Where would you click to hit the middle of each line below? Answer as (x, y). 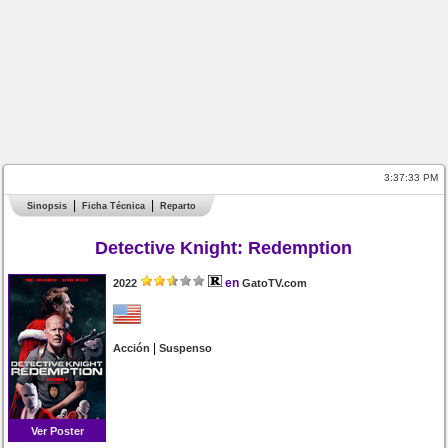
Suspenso (186, 348)
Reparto (178, 206)
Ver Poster (57, 431)
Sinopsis (47, 206)
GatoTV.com (275, 283)
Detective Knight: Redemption (224, 248)
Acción (132, 348)
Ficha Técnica (114, 206)
